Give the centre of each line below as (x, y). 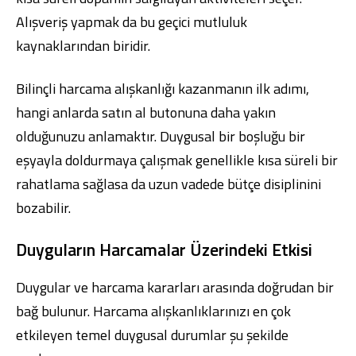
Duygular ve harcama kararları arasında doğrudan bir (175, 287)
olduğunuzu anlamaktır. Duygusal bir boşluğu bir (161, 136)
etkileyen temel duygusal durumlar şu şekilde (152, 335)
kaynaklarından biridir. (83, 46)
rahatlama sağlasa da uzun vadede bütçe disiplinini (168, 184)
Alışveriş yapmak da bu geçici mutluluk (132, 22)
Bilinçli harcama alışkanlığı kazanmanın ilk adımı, (163, 89)
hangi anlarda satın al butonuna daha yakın (146, 112)
